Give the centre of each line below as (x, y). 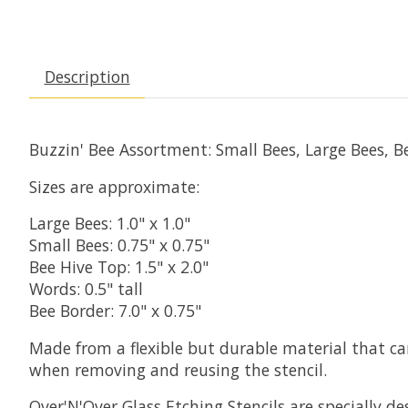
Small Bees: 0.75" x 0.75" (119, 245)
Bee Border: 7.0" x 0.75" (115, 311)
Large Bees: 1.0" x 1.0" (110, 224)
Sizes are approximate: (114, 186)
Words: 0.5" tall (86, 289)
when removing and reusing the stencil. (178, 369)
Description (87, 77)
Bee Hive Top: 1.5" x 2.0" (119, 267)
